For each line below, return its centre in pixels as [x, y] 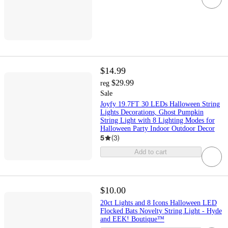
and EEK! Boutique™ [132, 219]
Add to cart [151, 152]
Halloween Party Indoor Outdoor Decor [157, 129]
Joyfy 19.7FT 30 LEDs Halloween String [160, 104]
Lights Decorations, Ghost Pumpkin [152, 112]
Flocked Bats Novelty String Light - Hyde [161, 211]
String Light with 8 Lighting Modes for [157, 121]
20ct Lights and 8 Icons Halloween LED [158, 203]
